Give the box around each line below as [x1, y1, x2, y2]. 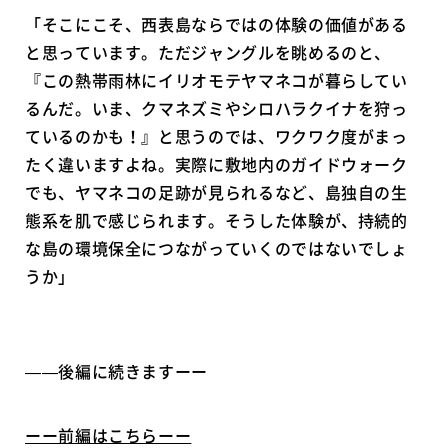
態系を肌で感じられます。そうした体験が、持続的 [25, 207, 408, 232]
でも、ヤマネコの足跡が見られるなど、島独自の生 [25, 179, 408, 204]
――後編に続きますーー [25, 358, 209, 383]
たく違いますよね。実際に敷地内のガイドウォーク [25, 151, 408, 176]
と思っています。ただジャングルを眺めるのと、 [25, 39, 392, 64]
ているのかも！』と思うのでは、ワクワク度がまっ [25, 123, 408, 148]
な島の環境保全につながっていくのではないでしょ [25, 235, 408, 260]
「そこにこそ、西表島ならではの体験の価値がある [25, 11, 408, 36]
